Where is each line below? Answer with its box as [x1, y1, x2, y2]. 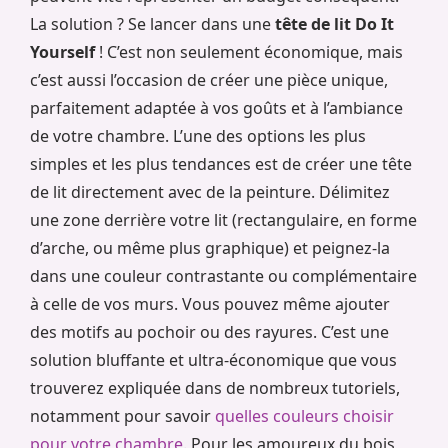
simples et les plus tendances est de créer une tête [30, 153, 412, 176]
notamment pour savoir [30, 405, 215, 428]
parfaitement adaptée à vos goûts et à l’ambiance [30, 97, 403, 120]
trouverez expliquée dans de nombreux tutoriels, [30, 377, 400, 400]
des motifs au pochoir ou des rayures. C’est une [30, 321, 389, 344]
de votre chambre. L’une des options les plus [30, 125, 366, 148]
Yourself [30, 41, 95, 64]
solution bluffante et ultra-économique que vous [30, 349, 397, 372]
